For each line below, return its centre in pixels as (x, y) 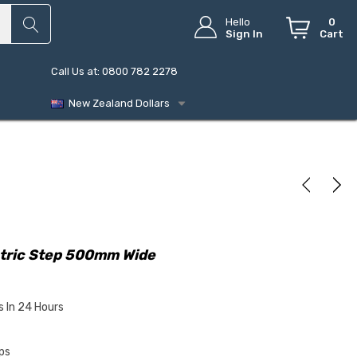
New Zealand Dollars (117, 103)
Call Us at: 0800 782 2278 (114, 71)
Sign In (245, 34)
